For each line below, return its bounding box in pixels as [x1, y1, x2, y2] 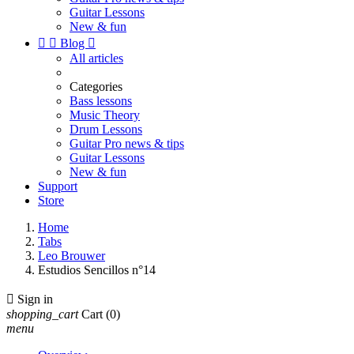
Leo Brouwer [38, 249, 105, 262]
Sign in [17, 292, 53, 306]
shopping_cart [6, 307, 78, 321]
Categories [70, 80, 122, 93]
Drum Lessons [70, 122, 142, 136]
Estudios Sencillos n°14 [38, 263, 156, 277]
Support [38, 179, 77, 193]
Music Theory [70, 108, 140, 122]
